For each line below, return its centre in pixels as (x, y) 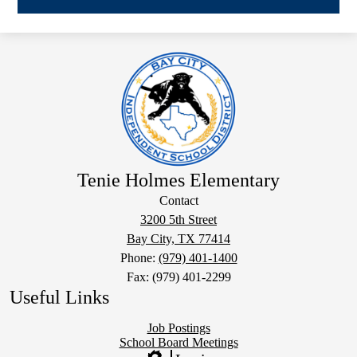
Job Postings (178, 328)
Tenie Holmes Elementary (178, 180)
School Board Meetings (178, 343)
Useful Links (59, 298)
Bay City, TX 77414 (178, 239)
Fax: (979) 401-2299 (178, 277)
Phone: (139, 258)
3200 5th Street (178, 220)
